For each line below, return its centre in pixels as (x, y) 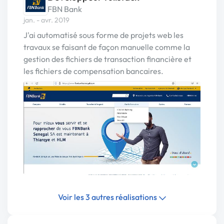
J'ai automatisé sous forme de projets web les (103, 35)
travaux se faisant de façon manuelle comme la (107, 47)
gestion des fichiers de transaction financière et (107, 59)
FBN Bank (65, 9)
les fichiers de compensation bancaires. (93, 71)
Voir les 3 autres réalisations (108, 197)
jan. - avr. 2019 (46, 20)
